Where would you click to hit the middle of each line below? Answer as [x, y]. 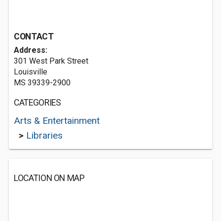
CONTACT [34, 37]
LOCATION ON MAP [49, 178]
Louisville [31, 72]
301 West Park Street [51, 61]
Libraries [44, 135]
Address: [31, 50]
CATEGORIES [37, 103]
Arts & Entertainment [57, 121]
